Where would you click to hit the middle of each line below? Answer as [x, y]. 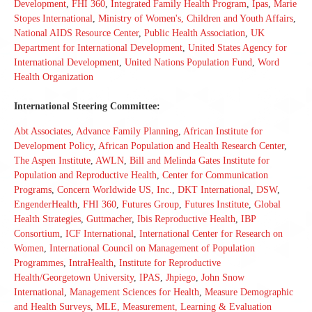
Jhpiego [181, 278]
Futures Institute [217, 204]
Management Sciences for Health [134, 292]
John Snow [223, 278]
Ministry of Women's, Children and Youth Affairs [196, 18]
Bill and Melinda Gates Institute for [200, 161]
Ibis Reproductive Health [186, 219]
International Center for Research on [211, 234]
